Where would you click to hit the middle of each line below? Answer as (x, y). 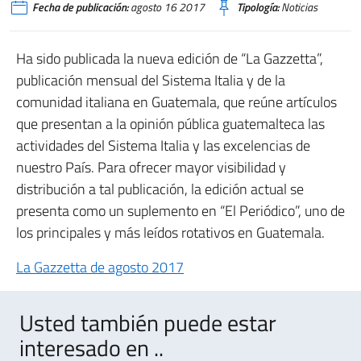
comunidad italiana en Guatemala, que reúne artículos (176, 102)
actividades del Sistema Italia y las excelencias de (163, 145)
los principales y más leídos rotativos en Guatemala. (170, 232)
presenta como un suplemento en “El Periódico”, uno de (180, 211)
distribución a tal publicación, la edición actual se (160, 189)
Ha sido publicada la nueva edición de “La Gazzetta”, (170, 58)
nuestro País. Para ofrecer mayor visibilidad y (151, 167)
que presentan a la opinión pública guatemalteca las (170, 124)
